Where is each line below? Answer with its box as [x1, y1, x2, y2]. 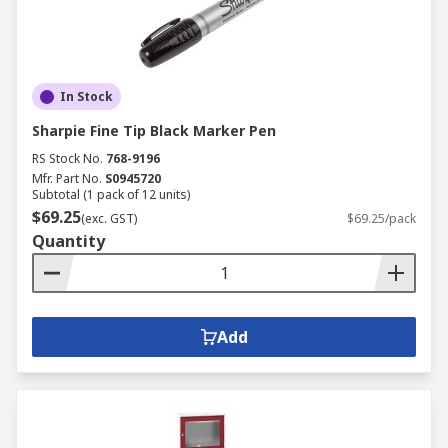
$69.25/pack [347, 210, 416, 227]
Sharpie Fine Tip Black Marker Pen [32, 121, 276, 140]
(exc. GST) [81, 210, 137, 227]
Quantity [32, 230, 105, 252]
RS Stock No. [32, 150, 103, 167]
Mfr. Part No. [32, 170, 102, 187]
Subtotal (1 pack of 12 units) [32, 186, 190, 203]
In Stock [60, 88, 113, 105]
